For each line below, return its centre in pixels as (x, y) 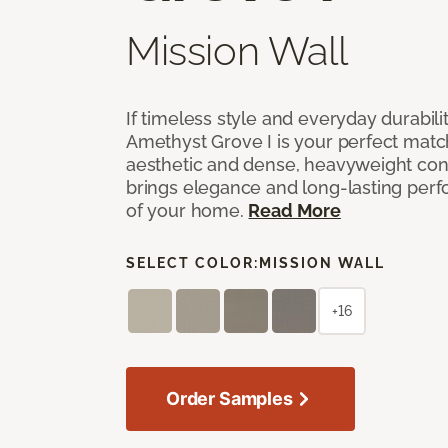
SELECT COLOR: (192, 262)
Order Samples (229, 398)
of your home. (187, 210)
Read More (294, 210)
